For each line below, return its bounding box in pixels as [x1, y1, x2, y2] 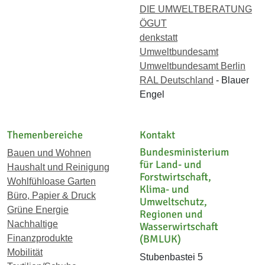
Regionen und [140, 207, 203, 221]
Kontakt [140, 128, 175, 141]
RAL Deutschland [140, 75, 214, 85]
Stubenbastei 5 [140, 251, 203, 262]
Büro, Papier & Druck [7, 190, 96, 201]
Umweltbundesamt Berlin [140, 60, 245, 71]
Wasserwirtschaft [140, 219, 218, 233]
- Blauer [214, 75, 249, 85]
